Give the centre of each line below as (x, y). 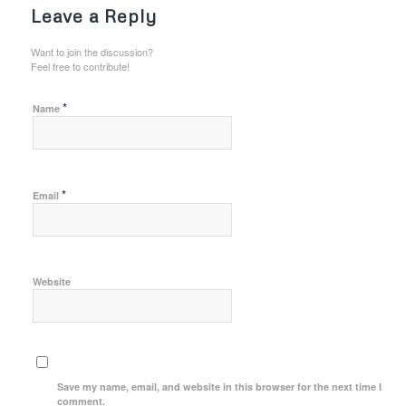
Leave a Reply (93, 16)
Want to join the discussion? (92, 52)
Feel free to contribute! (80, 67)
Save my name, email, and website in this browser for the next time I (220, 387)
